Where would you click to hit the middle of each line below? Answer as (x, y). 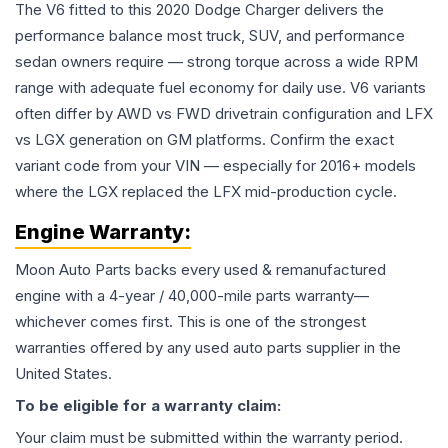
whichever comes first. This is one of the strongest (190, 321)
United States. (63, 373)
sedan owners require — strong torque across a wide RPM (216, 61)
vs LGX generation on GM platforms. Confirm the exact (204, 139)
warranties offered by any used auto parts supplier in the (208, 347)
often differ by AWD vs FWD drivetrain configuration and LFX (224, 113)
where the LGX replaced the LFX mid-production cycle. (206, 191)
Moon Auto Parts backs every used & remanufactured (200, 269)
